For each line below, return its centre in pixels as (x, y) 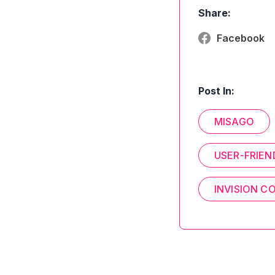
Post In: (216, 91)
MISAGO (234, 122)
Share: (215, 13)
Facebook (241, 38)
